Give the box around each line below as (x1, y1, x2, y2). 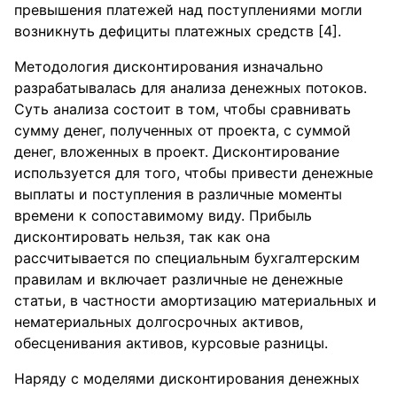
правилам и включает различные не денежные (14, 270, 343, 288)
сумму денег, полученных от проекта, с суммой (14, 121, 351, 139)
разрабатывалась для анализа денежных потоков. (14, 79, 367, 97)
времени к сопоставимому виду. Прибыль (14, 206, 312, 224)
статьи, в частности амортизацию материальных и (14, 292, 377, 309)
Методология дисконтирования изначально (14, 58, 323, 75)
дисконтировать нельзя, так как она (14, 228, 270, 245)
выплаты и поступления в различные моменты (14, 185, 342, 203)
